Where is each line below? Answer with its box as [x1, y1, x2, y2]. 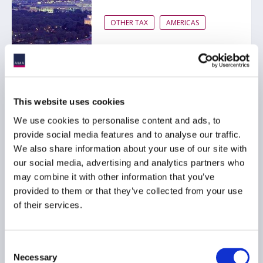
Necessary [14, 252, 57, 262]
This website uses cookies [14, 96, 125, 107]
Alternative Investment [102, 107, 218, 122]
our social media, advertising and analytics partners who [14, 157, 244, 167]
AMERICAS [166, 18, 199, 28]
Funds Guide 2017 [102, 121, 191, 135]
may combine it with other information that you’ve [14, 171, 215, 181]
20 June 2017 [102, 141, 151, 153]
